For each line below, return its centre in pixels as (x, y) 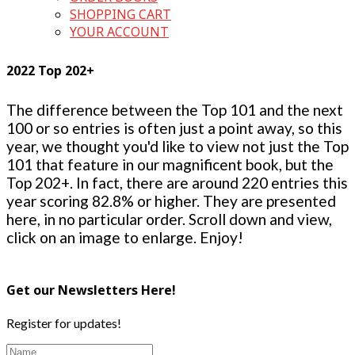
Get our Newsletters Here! (91, 290)
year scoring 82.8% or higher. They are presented (171, 200)
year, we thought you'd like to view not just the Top (177, 146)
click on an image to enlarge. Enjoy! (125, 237)
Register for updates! (64, 323)
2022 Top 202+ (50, 71)
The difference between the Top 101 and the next (175, 109)
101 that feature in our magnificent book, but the (170, 164)
